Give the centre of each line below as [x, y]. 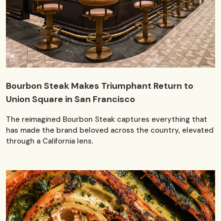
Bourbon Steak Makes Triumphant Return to [100, 86]
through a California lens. [50, 141]
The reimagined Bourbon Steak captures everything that [107, 120]
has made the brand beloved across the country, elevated [110, 130]
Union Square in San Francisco [71, 99]
